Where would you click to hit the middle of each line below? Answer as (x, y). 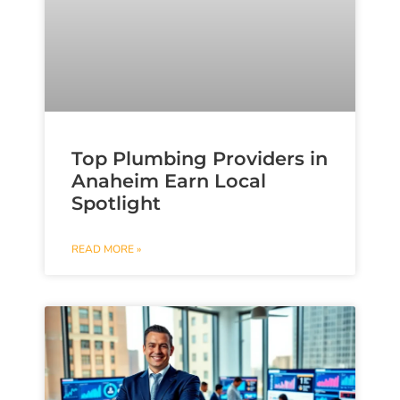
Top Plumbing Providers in (200, 158)
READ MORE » (106, 249)
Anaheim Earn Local (169, 180)
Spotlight (116, 203)
